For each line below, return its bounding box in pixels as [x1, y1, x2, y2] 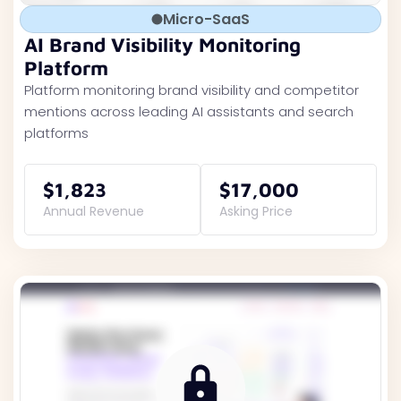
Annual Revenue [43, 202, 144, 220]
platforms [24, 124, 89, 142]
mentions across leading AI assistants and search [24, 102, 354, 121]
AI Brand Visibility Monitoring [24, 33, 301, 56]
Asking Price [219, 202, 293, 220]
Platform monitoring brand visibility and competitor [24, 81, 359, 99]
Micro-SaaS [163, 9, 250, 30]
